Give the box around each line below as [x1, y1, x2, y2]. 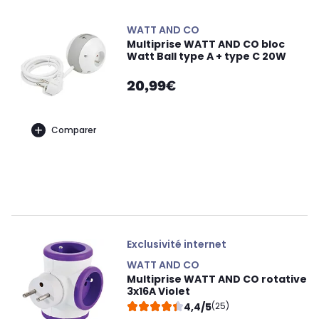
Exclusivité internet [127, 237, 226, 252]
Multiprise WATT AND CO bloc [127, 37, 285, 52]
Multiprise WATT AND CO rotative [127, 272, 307, 287]
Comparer [51, 123, 96, 136]
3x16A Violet [127, 284, 190, 299]
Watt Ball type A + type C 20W [127, 49, 286, 64]
